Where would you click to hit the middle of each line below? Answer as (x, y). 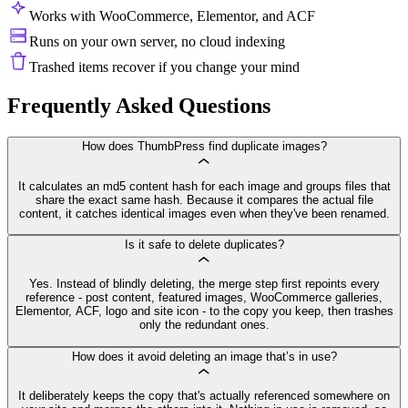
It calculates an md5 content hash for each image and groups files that (204, 186)
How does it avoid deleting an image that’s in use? (204, 356)
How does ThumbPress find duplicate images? (204, 147)
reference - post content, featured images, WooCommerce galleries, (204, 298)
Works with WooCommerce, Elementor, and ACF (172, 16)
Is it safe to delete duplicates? (204, 244)
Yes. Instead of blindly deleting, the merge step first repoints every (204, 284)
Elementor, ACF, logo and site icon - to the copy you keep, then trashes (204, 311)
